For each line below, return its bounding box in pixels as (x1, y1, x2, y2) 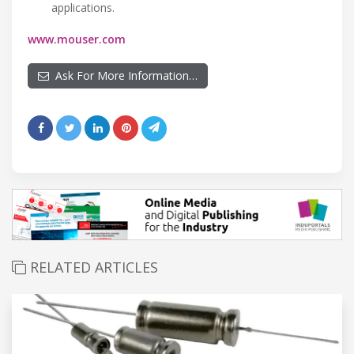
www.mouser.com (28, 32, 126, 47)
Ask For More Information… (49, 68, 198, 84)
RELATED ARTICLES (26, 258, 158, 277)
